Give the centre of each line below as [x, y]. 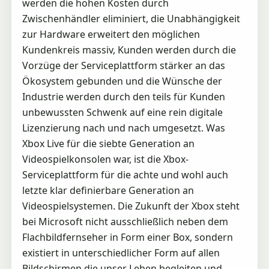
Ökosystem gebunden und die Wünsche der [122, 81]
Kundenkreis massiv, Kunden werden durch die [129, 50]
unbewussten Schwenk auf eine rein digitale [122, 113]
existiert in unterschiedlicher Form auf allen [121, 253]
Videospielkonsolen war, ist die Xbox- [105, 159]
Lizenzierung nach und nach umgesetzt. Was [123, 128]
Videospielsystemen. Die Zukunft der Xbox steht [131, 206]
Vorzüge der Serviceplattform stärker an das [123, 66]
